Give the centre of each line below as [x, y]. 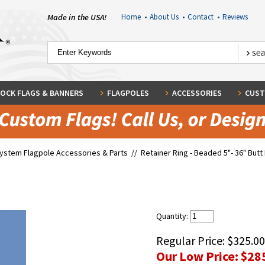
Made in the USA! [77, 17]
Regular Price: [192, 240]
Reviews [235, 17]
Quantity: [173, 216]
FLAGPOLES [128, 93]
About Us [166, 17]
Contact [202, 17]
